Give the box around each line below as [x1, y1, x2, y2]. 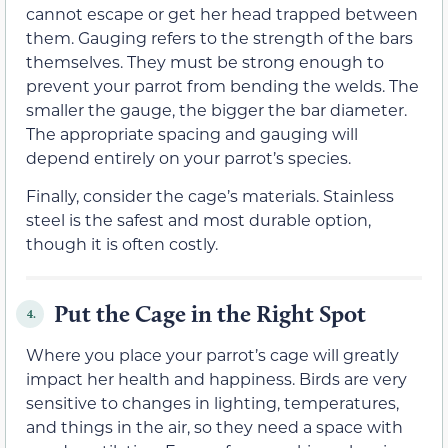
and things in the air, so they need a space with [26, 416, 403, 438]
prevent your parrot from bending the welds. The [26, 74, 419, 96]
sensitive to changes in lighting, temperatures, [26, 392, 399, 414]
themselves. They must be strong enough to [26, 50, 384, 72]
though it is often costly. [26, 233, 218, 255]
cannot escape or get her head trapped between [26, 2, 418, 24]
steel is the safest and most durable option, [26, 209, 371, 231]
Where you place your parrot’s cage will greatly [26, 344, 399, 366]
